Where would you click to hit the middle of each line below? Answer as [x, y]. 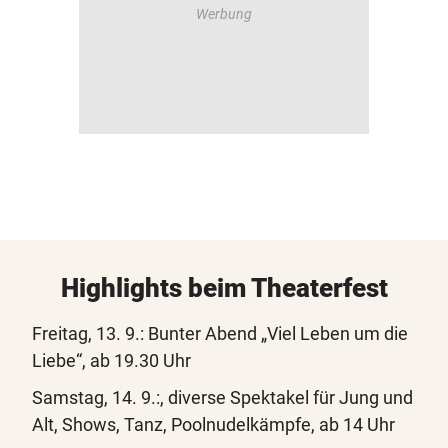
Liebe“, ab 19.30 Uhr [111, 361]
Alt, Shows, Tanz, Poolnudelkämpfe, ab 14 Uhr [213, 425]
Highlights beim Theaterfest [224, 288]
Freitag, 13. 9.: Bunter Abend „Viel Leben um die [220, 334]
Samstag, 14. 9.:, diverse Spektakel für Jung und [222, 398]
